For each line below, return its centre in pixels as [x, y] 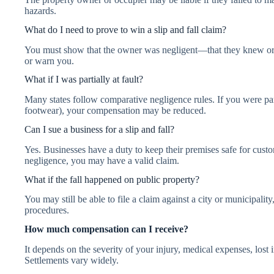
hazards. [40, 10]
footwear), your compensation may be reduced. [115, 111]
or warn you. [49, 61]
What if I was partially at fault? [84, 80]
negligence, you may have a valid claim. [102, 160]
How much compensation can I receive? [106, 229]
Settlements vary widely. [72, 260]
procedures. [47, 210]
